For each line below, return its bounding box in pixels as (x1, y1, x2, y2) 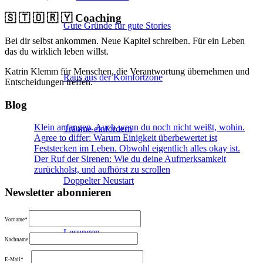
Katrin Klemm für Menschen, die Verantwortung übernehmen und (5, 66, 249, 76)
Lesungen (63, 227, 100, 237)
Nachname (5, 236, 28, 242)
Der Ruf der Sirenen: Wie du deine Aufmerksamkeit (34, 154, 226, 164)
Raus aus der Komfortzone (63, 72, 163, 82)
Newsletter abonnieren (5, 186, 112, 199)
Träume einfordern (63, 124, 132, 134)
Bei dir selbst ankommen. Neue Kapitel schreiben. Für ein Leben (5, 35, 245, 46)
